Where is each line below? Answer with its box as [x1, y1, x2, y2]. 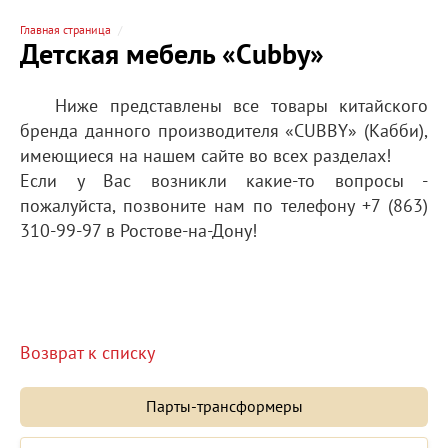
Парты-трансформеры [145, 396, 303, 417]
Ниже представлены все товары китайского [55, 94, 428, 118]
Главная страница [20, 22, 111, 37]
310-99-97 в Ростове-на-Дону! [20, 219, 257, 243]
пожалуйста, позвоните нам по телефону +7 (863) [20, 194, 428, 218]
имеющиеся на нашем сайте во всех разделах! [20, 144, 391, 168]
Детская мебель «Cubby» [20, 36, 324, 72]
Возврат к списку [20, 341, 155, 365]
